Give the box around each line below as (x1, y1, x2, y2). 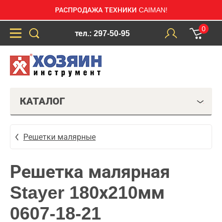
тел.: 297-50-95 (74, 29, 130, 38)
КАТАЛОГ (20, 96, 65, 107)
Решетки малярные (23, 132, 96, 141)
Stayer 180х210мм (10, 182, 165, 203)
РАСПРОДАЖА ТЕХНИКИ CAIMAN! (55, 6, 167, 14)
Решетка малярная (10, 162, 170, 182)
